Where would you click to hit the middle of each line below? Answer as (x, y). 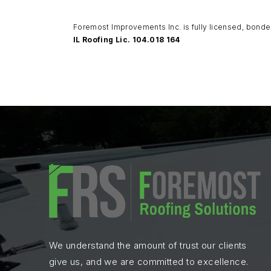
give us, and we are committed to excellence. (149, 262)
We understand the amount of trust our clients (148, 246)
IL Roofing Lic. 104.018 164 (126, 39)
